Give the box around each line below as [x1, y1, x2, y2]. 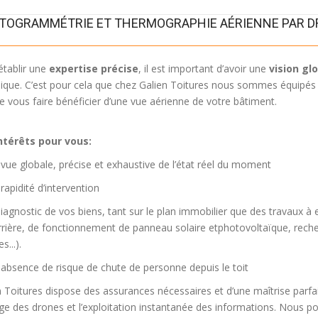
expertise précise [48, 62, 138, 75]
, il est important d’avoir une [138, 62, 269, 75]
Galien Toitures [138, 78, 209, 92]
